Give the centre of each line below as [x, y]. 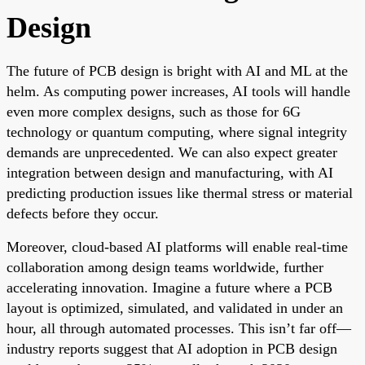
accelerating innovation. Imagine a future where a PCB [169, 287]
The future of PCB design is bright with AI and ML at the [177, 70]
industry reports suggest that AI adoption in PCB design [172, 348]
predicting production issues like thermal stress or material [180, 193]
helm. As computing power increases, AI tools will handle [178, 91]
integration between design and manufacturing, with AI [170, 172]
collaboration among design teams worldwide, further [165, 267]
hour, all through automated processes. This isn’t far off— [179, 328]
